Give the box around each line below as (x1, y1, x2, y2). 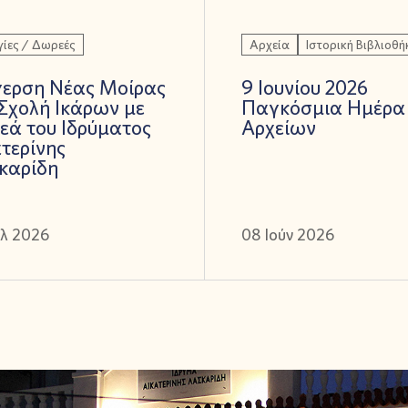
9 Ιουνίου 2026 (240, 74, 368, 100)
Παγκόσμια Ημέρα (240, 94, 405, 120)
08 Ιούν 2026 (240, 223, 334, 245)
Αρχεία (249, 36, 290, 53)
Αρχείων (240, 114, 316, 140)
